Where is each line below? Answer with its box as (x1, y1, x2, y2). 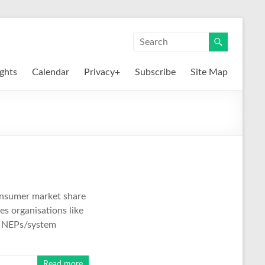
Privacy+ (84, 67, 120, 77)
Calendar (32, 67, 69, 77)
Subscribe (135, 67, 176, 77)
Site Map (190, 67, 228, 77)
